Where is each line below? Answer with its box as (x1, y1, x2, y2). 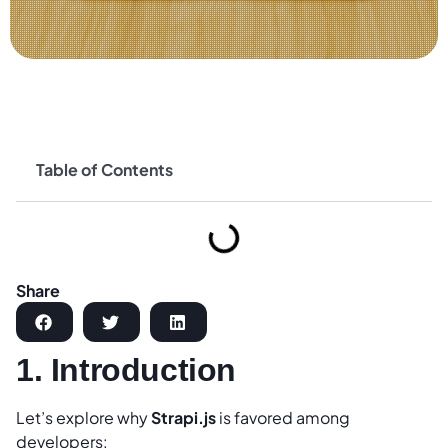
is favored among (216, 407, 350, 429)
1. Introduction (16, 352, 236, 389)
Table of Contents (36, 159, 173, 181)
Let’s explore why (16, 407, 151, 429)
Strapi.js (151, 407, 216, 429)
